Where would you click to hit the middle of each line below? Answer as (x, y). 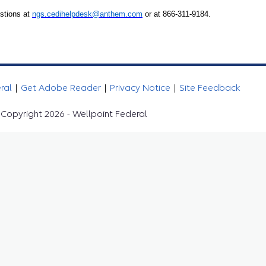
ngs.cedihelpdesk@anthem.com (87, 14)
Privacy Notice (141, 88)
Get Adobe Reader (62, 88)
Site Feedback (210, 88)
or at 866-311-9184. (177, 14)
